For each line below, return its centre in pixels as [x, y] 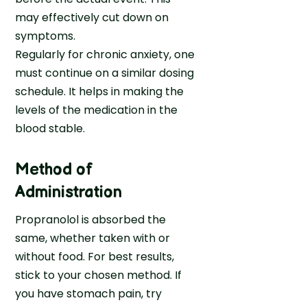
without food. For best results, [95, 256]
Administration [69, 192]
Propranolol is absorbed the [91, 219]
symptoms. [46, 36]
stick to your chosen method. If [99, 275]
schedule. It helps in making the [100, 91]
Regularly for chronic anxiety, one [105, 54]
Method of [54, 169]
